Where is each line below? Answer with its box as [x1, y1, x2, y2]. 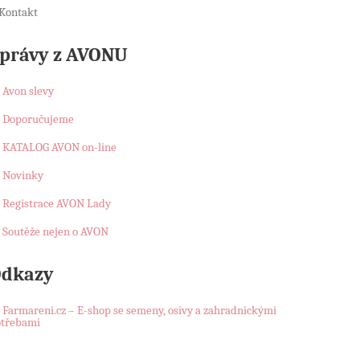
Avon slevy [2, 84, 55, 99]
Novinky [2, 168, 44, 183]
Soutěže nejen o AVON [2, 224, 109, 239]
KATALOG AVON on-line [2, 140, 117, 155]
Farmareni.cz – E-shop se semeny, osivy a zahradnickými [2, 303, 277, 318]
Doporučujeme [2, 112, 75, 127]
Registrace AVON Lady [2, 196, 112, 211]
